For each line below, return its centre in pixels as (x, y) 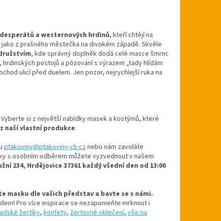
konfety (55, 212)
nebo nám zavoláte (115, 147)
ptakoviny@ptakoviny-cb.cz (45, 147)
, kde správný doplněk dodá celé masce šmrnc (100, 54)
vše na (137, 212)
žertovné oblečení (97, 212)
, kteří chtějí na (131, 35)
